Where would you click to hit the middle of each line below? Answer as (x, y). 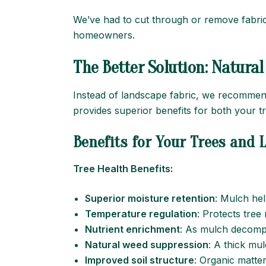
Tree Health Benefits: (123, 169)
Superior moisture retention (150, 198)
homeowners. (104, 35)
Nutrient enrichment (132, 229)
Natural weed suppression (147, 245)
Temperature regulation (141, 214)
